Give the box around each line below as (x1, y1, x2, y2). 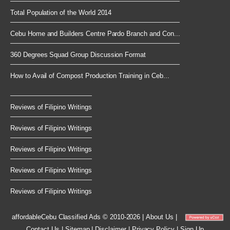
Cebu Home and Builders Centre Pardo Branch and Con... (10, 30, 180, 38)
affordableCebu (12, 213, 56, 221)
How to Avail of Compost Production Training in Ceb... (10, 72, 169, 80)
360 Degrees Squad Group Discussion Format (10, 51, 146, 59)
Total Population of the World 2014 (10, 9, 112, 17)
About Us (146, 213, 174, 221)
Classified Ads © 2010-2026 (56, 213, 141, 221)
